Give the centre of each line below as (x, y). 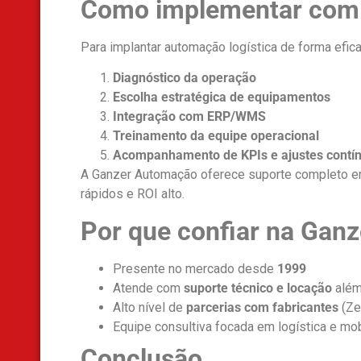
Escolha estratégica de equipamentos (222, 98)
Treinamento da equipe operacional (216, 136)
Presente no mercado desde (195, 268)
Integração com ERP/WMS (189, 117)
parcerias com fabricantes (262, 307)
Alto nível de (149, 307)
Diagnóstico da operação (185, 78)
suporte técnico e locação (258, 288)
